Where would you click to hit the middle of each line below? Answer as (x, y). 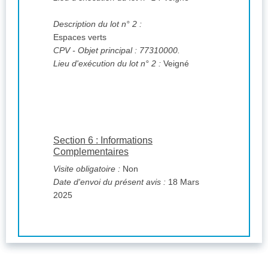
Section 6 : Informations (103, 141)
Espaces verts (80, 37)
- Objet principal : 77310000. (126, 51)
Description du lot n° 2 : (98, 24)
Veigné (176, 64)
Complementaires (91, 152)
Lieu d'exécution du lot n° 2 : (107, 64)
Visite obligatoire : (87, 169)
